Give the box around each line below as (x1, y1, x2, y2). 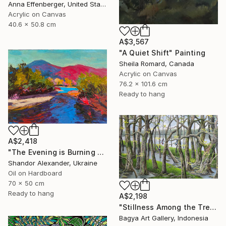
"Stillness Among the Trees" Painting (209, 202, 216, 211)
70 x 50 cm (8, 179, 44, 187)
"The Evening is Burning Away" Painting (97, 147, 104, 156)
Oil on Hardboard (8, 168, 62, 177)
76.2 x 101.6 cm (119, 80, 167, 88)
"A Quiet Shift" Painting (119, 48, 205, 58)
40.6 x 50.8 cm (8, 20, 56, 28)
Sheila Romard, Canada (119, 60, 194, 68)
